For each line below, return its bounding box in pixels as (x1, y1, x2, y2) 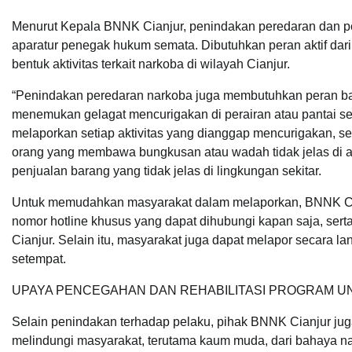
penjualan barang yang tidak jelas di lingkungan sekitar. (12, 164, 321, 178)
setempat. (12, 252, 66, 266)
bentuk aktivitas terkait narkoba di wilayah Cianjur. (12, 57, 290, 71)
